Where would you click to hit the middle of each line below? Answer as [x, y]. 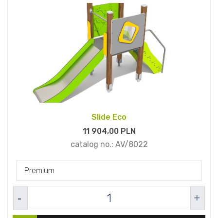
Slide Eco [109, 117]
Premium [39, 171]
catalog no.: [93, 145]
